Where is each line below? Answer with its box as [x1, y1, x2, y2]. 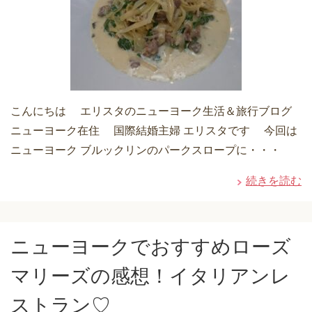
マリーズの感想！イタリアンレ [10, 265, 290, 287]
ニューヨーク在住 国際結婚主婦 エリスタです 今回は [10, 124, 297, 136]
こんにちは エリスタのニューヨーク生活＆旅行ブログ [10, 104, 297, 117]
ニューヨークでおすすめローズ [10, 235, 291, 258]
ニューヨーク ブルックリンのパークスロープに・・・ [10, 143, 281, 156]
